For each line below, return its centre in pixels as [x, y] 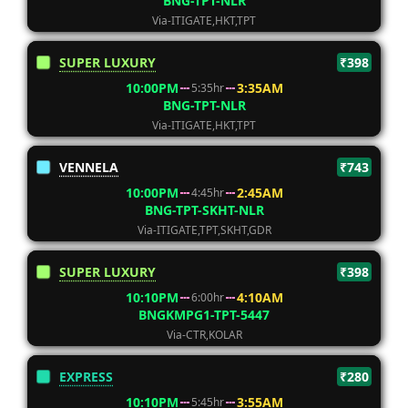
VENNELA [89, 167]
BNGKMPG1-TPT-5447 [204, 315]
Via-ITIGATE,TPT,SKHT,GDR [204, 230]
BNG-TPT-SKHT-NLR [204, 210]
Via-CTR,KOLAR [204, 335]
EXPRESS [86, 377]
